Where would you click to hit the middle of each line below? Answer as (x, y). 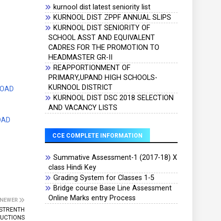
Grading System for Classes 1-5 (104, 178)
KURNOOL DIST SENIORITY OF (101, 28)
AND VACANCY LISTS (83, 108)
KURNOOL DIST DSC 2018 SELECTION (113, 98)
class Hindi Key (72, 167)
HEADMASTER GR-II (80, 57)
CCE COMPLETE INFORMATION (97, 136)
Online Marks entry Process (92, 198)
